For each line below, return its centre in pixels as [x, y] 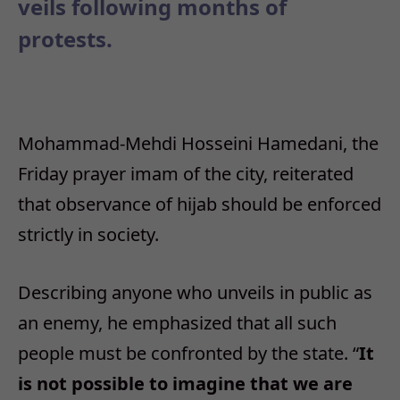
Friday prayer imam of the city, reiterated [186, 174]
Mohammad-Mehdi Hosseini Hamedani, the [198, 144]
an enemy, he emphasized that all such [177, 323]
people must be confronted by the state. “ [188, 354]
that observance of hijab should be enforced [200, 204]
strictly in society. [88, 235]
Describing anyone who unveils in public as [195, 293]
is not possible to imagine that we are [185, 384]
